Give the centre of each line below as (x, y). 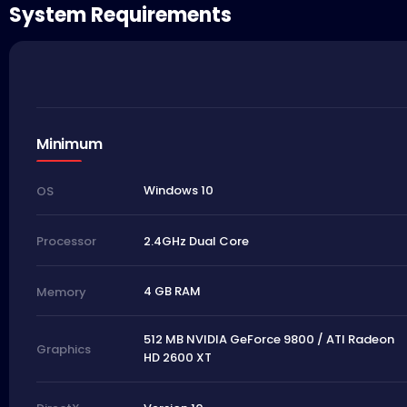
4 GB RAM (172, 292)
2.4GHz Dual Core (196, 241)
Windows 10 (178, 191)
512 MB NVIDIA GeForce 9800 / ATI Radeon (268, 340)
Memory (61, 292)
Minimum (69, 144)
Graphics (64, 349)
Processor (66, 242)
